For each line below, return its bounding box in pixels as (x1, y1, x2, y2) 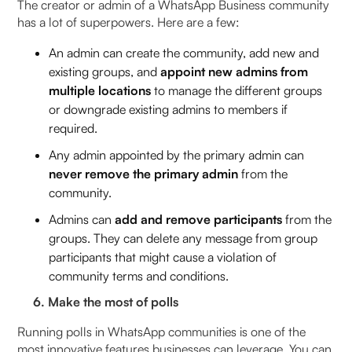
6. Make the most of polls (17, 293, 182, 310)
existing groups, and (49, 63, 161, 79)
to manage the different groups (151, 82, 323, 98)
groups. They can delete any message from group (49, 229, 318, 246)
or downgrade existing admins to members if (49, 101, 288, 117)
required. (49, 119, 101, 136)
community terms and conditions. (49, 267, 233, 284)
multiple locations (49, 82, 152, 98)
